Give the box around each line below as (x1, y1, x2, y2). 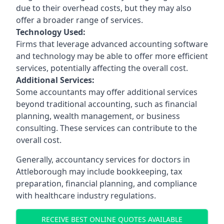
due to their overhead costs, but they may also (16, 2, 191, 13)
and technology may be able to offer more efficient (16, 50, 208, 61)
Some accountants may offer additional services (16, 86, 197, 97)
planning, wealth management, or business (16, 110, 180, 121)
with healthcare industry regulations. (16, 189, 156, 201)
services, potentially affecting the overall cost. (16, 62, 188, 73)
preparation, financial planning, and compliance (16, 177, 197, 189)
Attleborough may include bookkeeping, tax (16, 165, 182, 177)
